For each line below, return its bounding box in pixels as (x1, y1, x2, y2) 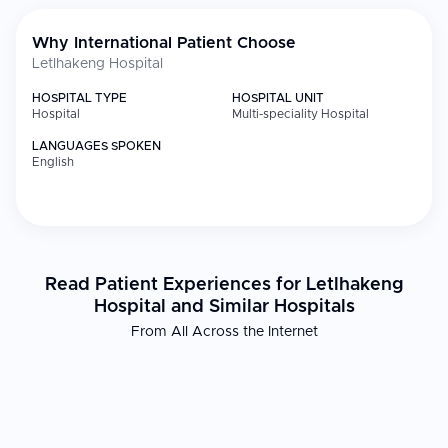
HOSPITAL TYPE (32, 92, 127, 104)
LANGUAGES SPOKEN (32, 140, 161, 152)
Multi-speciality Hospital (232, 108, 369, 120)
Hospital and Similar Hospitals (93, 298, 355, 316)
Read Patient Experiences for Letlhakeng (44, 276, 404, 294)
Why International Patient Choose (32, 35, 296, 51)
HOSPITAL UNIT (232, 92, 324, 104)
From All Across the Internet (130, 325, 318, 339)
